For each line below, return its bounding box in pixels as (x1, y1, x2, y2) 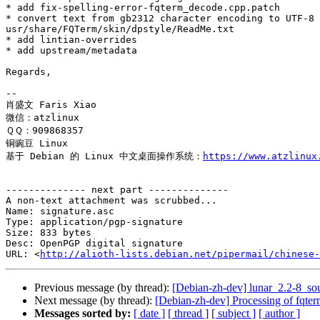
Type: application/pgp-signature (6, 216, 183, 228)
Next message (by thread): (34, 294, 155, 307)
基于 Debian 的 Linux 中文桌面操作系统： (6, 151, 203, 162)
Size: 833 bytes (6, 227, 91, 239)
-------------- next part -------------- (6, 184, 229, 196)
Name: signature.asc (6, 206, 114, 217)
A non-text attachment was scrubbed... (6, 195, 217, 206)
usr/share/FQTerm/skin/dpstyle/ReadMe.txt (6, 24, 234, 35)
